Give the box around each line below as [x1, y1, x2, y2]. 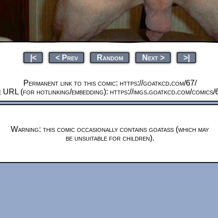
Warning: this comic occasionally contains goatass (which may [11, 125, 209, 133]
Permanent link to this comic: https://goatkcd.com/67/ [23, 78, 197, 87]
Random [96, 53, 123, 62]
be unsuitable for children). [65, 133, 154, 142]
